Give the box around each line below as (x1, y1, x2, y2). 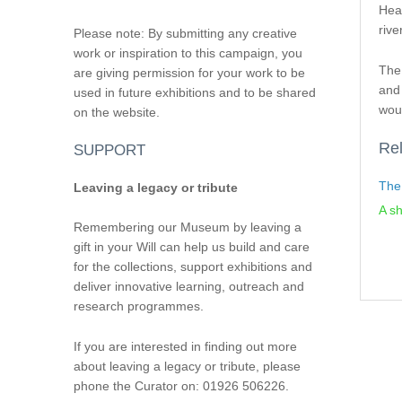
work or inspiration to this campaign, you (73, 45, 302, 60)
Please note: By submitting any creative (73, 25, 297, 40)
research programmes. (73, 299, 204, 314)
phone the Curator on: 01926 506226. (73, 378, 289, 393)
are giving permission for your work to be (73, 65, 305, 80)
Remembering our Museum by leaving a (73, 220, 301, 235)
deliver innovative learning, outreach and (73, 279, 304, 294)
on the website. (73, 104, 160, 119)
